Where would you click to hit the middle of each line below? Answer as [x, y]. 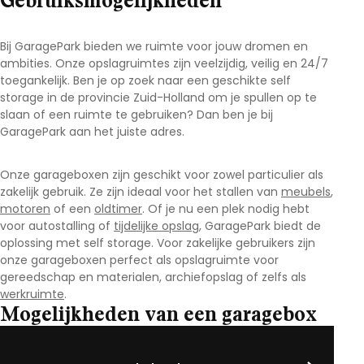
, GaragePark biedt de [260, 226]
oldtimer [118, 209]
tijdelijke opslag [156, 226]
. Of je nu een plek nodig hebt [226, 209]
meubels [306, 192]
